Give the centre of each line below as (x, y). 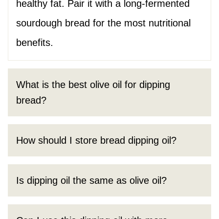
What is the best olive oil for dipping (93, 85)
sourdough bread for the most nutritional (103, 23)
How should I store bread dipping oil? (96, 141)
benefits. (35, 43)
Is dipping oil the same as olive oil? (91, 181)
